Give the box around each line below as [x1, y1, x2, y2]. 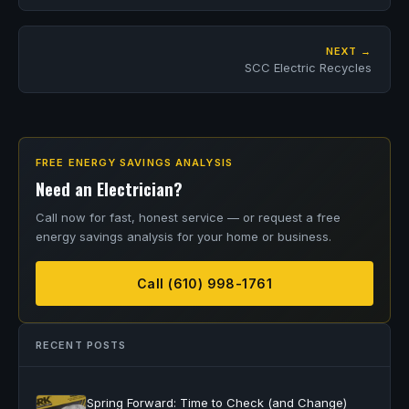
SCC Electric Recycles [245, 60, 372, 75]
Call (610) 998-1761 [137, 276, 272, 291]
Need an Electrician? [36, 176, 183, 201]
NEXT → [325, 45, 372, 58]
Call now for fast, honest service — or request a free [36, 210, 341, 225]
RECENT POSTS [36, 339, 127, 351]
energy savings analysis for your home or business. [36, 229, 331, 244]
